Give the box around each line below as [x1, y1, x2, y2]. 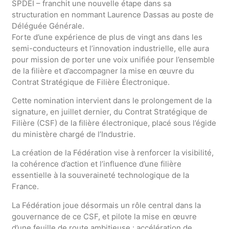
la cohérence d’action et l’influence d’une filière [11, 159, 181, 169]
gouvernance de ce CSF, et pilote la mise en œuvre [11, 211, 197, 221]
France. [11, 181, 39, 192]
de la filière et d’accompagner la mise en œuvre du [11, 65, 194, 76]
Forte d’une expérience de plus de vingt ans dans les [11, 32, 202, 42]
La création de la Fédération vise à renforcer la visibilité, [11, 148, 214, 158]
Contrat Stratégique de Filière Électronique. [11, 77, 170, 87]
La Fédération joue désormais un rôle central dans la [11, 200, 201, 210]
